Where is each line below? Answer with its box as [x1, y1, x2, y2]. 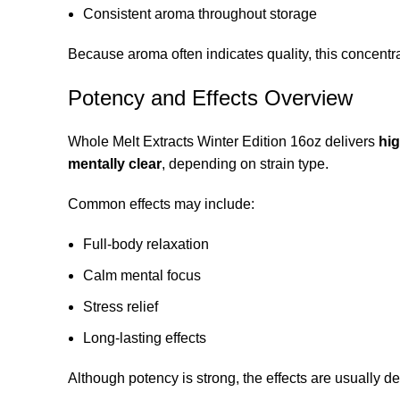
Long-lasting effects [83, 329, 206, 346]
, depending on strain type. [162, 155, 329, 171]
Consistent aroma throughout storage [83, 5, 317, 21]
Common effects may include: [68, 196, 254, 212]
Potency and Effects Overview [68, 85, 353, 110]
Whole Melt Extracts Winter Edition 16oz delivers [68, 133, 379, 149]
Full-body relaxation [83, 236, 209, 252]
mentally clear [68, 155, 162, 171]
